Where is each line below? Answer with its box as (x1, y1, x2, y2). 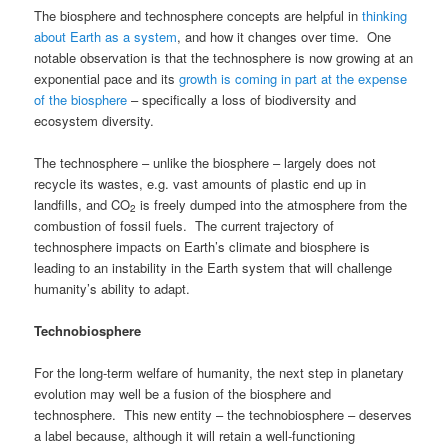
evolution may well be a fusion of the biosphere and (34, 384, 332, 404)
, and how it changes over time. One (177, 26, 392, 46)
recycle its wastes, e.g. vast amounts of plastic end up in (34, 173, 367, 193)
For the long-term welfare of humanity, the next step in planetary (34, 363, 405, 383)
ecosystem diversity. (34, 110, 159, 130)
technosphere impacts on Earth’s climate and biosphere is (34, 236, 371, 256)
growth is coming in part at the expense (179, 68, 408, 88)
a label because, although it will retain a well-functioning (34, 426, 356, 446)
